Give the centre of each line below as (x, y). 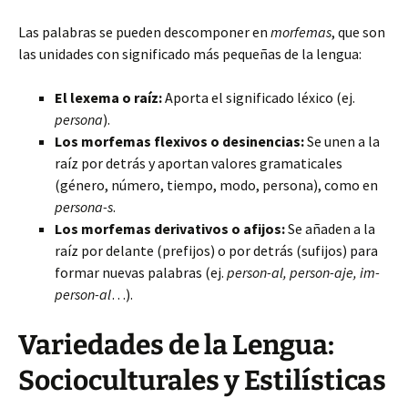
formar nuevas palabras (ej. (141, 272)
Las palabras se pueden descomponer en (144, 32)
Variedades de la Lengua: (176, 345)
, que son (358, 32)
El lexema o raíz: (108, 97)
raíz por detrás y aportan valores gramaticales (199, 163)
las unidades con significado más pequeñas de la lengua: (190, 54)
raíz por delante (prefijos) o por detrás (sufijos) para (216, 250)
